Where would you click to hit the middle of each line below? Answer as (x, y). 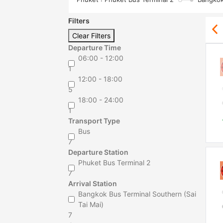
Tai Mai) (91, 204)
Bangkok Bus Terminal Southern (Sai (137, 194)
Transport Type (94, 121)
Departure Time (95, 48)
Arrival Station (93, 183)
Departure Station (98, 152)
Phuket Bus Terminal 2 (114, 163)
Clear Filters (91, 36)
